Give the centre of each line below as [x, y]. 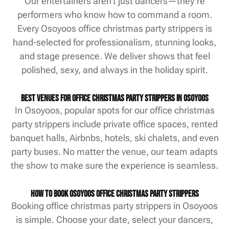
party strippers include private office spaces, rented [114, 124]
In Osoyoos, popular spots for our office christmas [114, 110]
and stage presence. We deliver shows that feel [114, 56]
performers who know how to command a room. [114, 14]
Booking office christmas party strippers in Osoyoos [114, 206]
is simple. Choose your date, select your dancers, [114, 220]
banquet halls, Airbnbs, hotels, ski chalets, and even [114, 138]
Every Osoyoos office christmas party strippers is [114, 28]
